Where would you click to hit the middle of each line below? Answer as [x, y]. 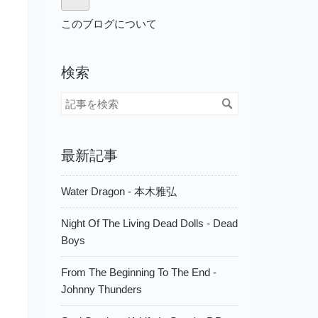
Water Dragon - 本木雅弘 [119, 192]
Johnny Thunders [102, 290]
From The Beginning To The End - [139, 273]
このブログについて [109, 23]
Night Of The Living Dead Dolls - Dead [149, 224]
